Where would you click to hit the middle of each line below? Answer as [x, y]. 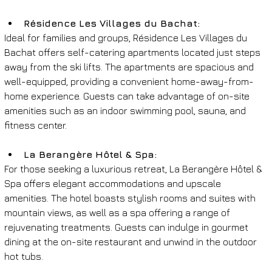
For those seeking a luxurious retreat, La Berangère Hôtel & [134, 168]
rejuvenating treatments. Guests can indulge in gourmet [127, 227]
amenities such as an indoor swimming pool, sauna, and [126, 110]
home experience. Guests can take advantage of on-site [128, 96]
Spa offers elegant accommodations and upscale [114, 183]
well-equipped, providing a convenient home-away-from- [129, 81]
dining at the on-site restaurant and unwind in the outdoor [131, 241]
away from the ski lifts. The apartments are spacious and [130, 66]
